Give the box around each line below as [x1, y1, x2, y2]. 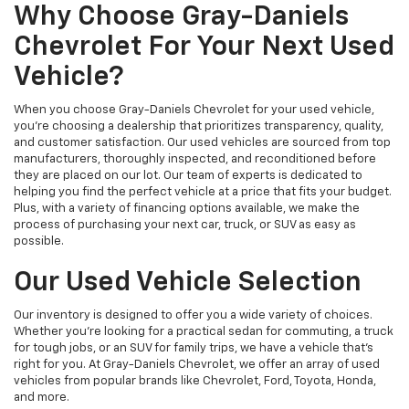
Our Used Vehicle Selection [14, 269, 362, 298]
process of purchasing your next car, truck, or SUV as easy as [14, 219, 356, 232]
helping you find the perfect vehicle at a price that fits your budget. [14, 186, 392, 199]
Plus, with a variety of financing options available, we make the [14, 203, 360, 215]
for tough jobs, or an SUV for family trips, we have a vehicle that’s [14, 342, 373, 355]
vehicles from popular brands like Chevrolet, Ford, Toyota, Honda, [14, 375, 376, 388]
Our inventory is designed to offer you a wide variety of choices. [14, 309, 372, 322]
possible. [14, 236, 64, 248]
